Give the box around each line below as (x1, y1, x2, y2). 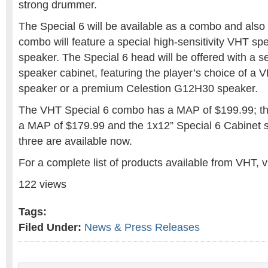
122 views (19, 178, 66, 190)
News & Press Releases (84, 221, 200, 233)
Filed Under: (19, 221, 81, 233)
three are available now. (19, 135, 132, 147)
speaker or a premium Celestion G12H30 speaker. (19, 83, 258, 95)
